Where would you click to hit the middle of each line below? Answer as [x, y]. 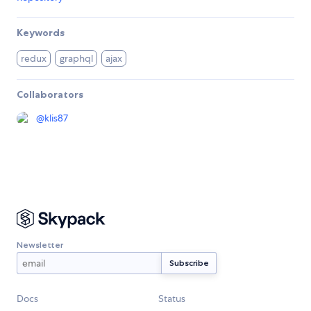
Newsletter [40, 244]
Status [172, 299]
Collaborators [50, 95]
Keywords [41, 33]
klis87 [56, 118]
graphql [76, 59]
